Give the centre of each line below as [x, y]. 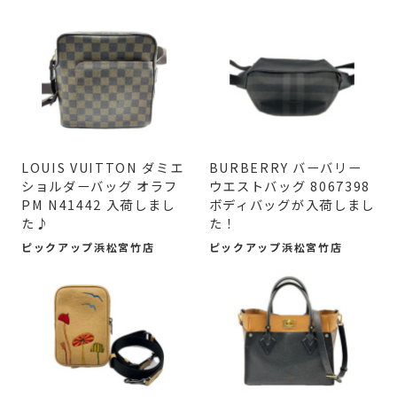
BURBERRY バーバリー [285, 167]
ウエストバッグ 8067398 [289, 185]
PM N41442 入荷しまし [98, 204]
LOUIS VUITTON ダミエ [102, 167]
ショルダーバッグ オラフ [99, 185]
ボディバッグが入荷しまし [292, 204]
